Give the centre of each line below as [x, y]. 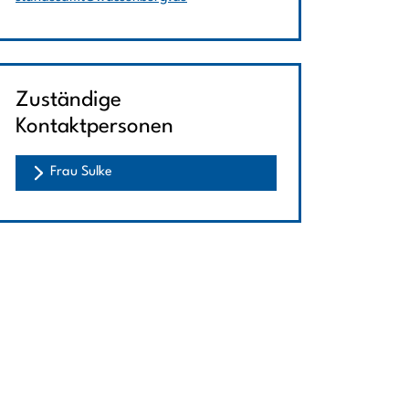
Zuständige [68, 100]
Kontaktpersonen [94, 127]
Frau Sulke [81, 172]
